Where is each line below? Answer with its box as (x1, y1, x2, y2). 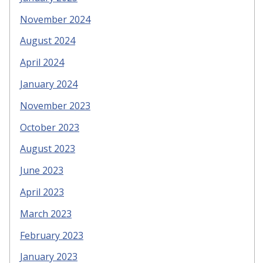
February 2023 (20, 228, 83, 242)
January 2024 (20, 77, 77, 90)
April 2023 (20, 185, 64, 198)
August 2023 (20, 142, 75, 156)
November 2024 (20, 12, 90, 26)
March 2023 (20, 207, 72, 220)
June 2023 (20, 164, 63, 177)
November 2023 (20, 99, 90, 112)
